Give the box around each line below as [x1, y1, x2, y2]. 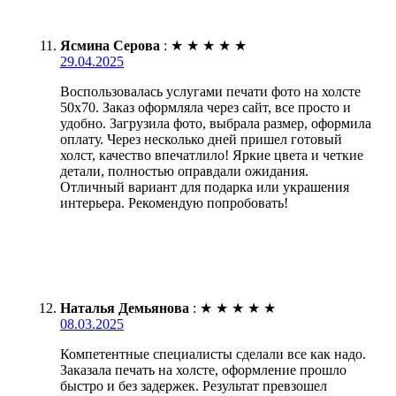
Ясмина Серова [60, 37, 160, 53]
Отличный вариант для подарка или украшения [60, 179, 349, 194]
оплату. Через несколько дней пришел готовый [60, 131, 342, 147]
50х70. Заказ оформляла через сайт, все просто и [60, 99, 351, 115]
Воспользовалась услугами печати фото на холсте [60, 83, 361, 99]
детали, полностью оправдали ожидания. [60, 163, 308, 179]
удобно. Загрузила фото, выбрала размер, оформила [60, 115, 371, 131]
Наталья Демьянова [60, 300, 189, 316]
